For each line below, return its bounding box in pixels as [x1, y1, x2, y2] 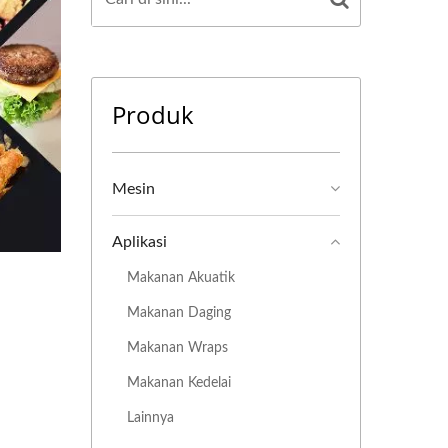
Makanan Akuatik [127, 270, 235, 285]
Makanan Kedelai [127, 375, 231, 390]
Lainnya [127, 410, 174, 425]
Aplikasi [112, 234, 167, 250]
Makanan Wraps [127, 340, 228, 355]
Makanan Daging [127, 305, 231, 320]
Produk [112, 98, 194, 131]
